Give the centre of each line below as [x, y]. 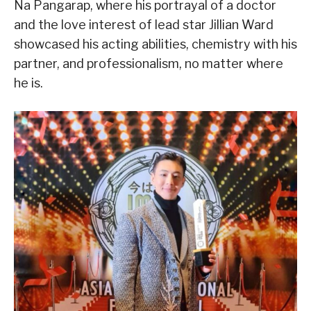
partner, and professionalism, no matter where [149, 64]
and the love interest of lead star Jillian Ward [144, 25]
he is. [28, 83]
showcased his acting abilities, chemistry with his [155, 44]
